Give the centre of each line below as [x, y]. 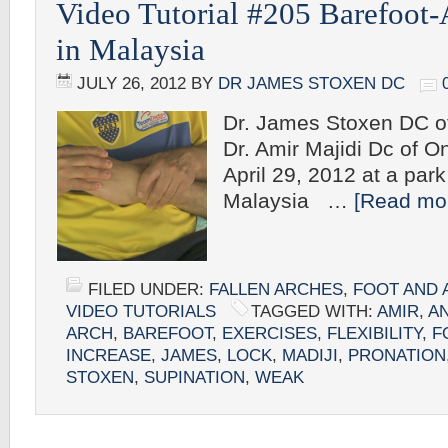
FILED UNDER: [148, 289]
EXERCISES [269, 333]
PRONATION [397, 355]
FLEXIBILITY [374, 333]
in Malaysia [130, 49]
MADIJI [310, 355]
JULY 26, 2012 [131, 83]
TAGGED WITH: [314, 311]
